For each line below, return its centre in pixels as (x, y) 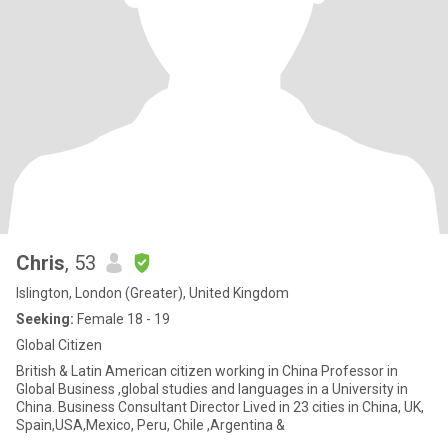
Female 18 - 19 (122, 319)
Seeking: (45, 319)
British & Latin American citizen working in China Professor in (115, 371)
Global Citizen (59, 345)
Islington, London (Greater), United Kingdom (152, 293)
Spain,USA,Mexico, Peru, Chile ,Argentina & (150, 425)
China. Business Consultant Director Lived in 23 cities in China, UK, (220, 407)
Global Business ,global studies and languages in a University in (212, 389)
